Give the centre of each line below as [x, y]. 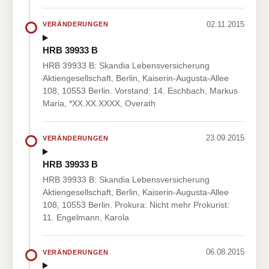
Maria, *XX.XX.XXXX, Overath [99, 104]
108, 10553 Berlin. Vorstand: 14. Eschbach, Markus [140, 91]
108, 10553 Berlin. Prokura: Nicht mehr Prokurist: [136, 205]
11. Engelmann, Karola [86, 218]
